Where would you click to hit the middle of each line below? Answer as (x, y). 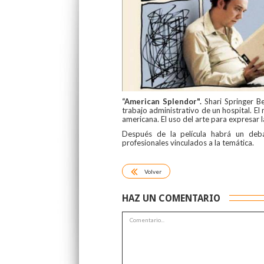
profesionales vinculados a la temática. (188, 142)
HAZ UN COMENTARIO (171, 198)
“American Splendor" (161, 101)
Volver (153, 172)
